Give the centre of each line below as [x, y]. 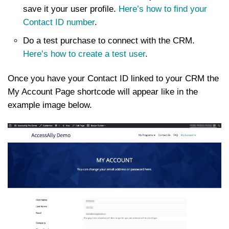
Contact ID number [59, 22]
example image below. [50, 105]
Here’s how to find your [163, 9]
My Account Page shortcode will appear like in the [103, 92]
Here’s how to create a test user [84, 54]
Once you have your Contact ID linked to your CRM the [113, 79]
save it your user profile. [71, 9]
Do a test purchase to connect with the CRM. [109, 41]
